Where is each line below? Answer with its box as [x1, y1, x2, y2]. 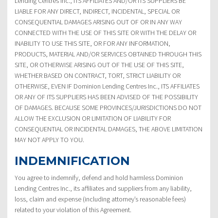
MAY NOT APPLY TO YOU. [15, 135, 84, 144]
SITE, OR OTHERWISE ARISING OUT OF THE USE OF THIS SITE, [15, 60, 184, 69]
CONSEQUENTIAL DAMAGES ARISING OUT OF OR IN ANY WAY [15, 17, 182, 26]
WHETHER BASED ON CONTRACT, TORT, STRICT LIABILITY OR [15, 71, 181, 80]
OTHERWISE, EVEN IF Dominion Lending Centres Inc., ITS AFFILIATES [15, 81, 200, 91]
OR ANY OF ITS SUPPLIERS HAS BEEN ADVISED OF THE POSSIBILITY [15, 92, 198, 101]
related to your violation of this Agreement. [15, 205, 131, 214]
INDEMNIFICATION [15, 153, 130, 168]
